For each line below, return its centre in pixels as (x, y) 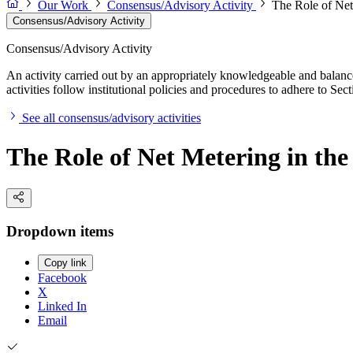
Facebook (62, 278)
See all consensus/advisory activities (111, 118)
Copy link (65, 263)
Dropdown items (60, 231)
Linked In (62, 307)
